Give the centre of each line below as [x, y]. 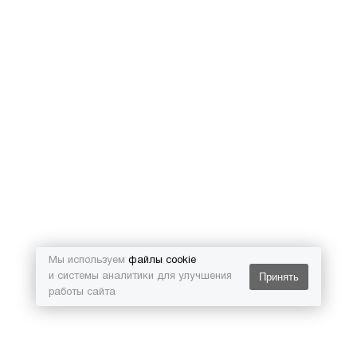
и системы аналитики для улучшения [140, 277]
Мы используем [88, 261]
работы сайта [82, 292]
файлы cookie [162, 261]
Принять [279, 277]
